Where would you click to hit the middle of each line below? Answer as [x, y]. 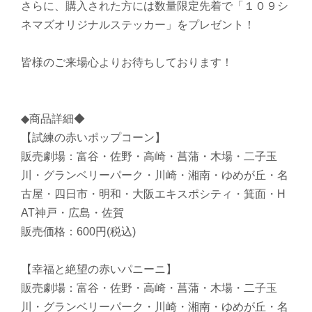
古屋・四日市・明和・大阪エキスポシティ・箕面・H [153, 194]
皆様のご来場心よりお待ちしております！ [127, 63]
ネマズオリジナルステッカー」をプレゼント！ [138, 25]
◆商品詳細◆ [53, 119]
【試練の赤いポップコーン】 [93, 138]
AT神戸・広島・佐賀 [72, 213]
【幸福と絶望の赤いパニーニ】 [99, 270]
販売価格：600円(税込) [78, 232]
